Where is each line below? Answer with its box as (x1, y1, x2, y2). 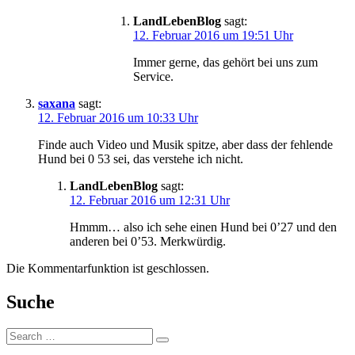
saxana (38, 96, 75, 110)
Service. (133, 69, 174, 83)
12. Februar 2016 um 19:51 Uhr (133, 28, 293, 42)
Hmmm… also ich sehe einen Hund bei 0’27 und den (70, 219, 337, 234)
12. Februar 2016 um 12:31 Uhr (70, 193, 230, 207)
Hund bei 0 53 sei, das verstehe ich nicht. (38, 151, 243, 166)
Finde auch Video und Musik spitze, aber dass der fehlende (38, 137, 333, 151)
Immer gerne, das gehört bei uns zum (133, 55, 318, 69)
